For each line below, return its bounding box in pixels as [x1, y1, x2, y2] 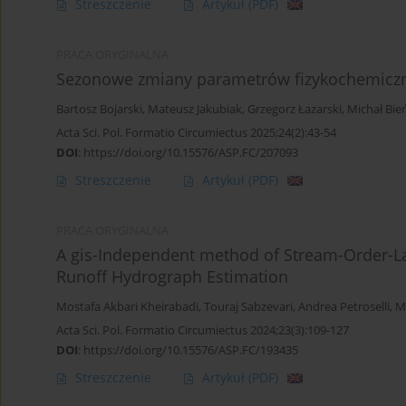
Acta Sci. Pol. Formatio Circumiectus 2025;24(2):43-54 [56, 124, 336, 141]
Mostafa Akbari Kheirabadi [56, 299, 198, 315]
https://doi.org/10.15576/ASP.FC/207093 [83, 144, 298, 161]
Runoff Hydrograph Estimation [56, 266, 288, 288]
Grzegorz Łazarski [247, 101, 342, 118]
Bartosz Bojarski [56, 101, 142, 118]
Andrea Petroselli [298, 299, 390, 315]
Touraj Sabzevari [204, 299, 293, 315]
